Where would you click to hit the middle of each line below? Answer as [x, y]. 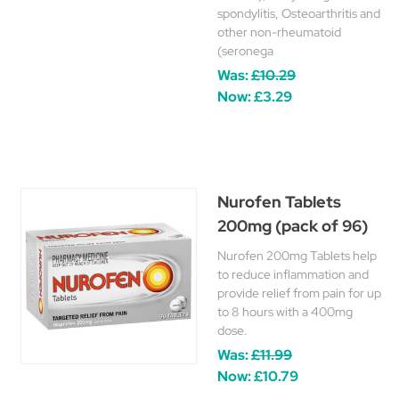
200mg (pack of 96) [293, 226]
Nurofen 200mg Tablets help [297, 256]
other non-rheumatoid [279, 32]
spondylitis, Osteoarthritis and [299, 13]
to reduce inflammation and [293, 274]
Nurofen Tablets [279, 202]
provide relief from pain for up [299, 293]
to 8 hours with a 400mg [285, 312]
